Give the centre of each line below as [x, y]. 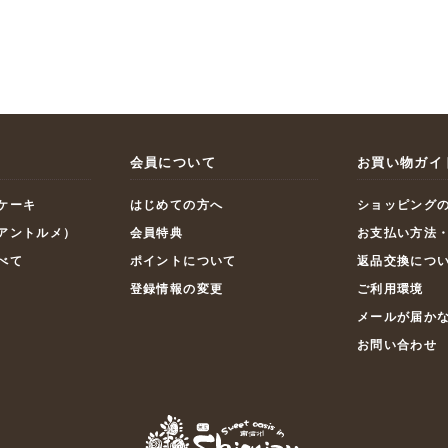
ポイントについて [183, 260]
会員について [172, 162]
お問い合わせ [397, 344]
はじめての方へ [176, 204]
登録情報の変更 [176, 288]
